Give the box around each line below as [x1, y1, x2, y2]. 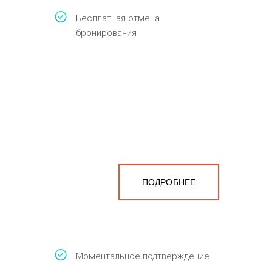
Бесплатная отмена [76, 13, 160, 24]
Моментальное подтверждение [76, 251, 209, 262]
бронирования [76, 27, 137, 38]
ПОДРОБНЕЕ [141, 177, 196, 187]
